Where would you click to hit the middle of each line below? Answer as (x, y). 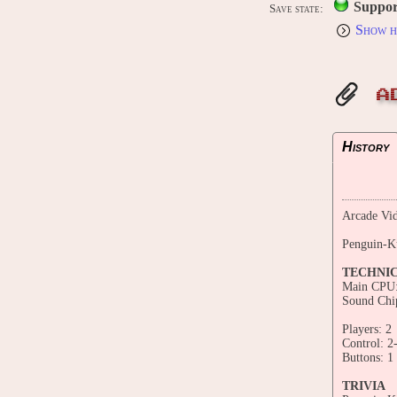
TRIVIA (364, 385)
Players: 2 (367, 329)
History (366, 146)
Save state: (296, 8)
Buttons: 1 (368, 357)
